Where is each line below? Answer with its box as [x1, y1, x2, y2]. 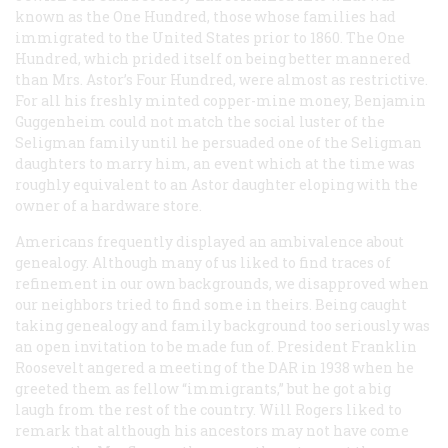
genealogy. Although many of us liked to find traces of [15, 252, 391, 272]
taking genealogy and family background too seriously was [15, 315, 430, 335]
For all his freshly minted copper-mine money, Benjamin [15, 90, 426, 110]
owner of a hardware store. [15, 195, 202, 215]
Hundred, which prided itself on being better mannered [15, 48, 411, 68]
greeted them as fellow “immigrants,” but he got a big [15, 378, 391, 398]
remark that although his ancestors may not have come [15, 420, 409, 440]
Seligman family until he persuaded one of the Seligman [15, 132, 422, 152]
